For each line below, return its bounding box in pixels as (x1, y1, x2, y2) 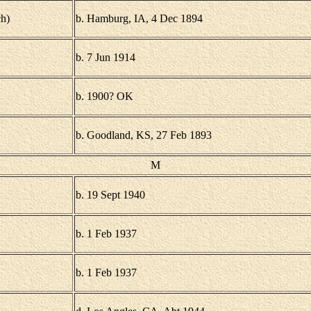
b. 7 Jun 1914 (75, 51, 135, 63)
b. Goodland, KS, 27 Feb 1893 (75, 129, 212, 141)
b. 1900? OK (75, 90, 133, 102)
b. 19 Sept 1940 (75, 189, 145, 201)
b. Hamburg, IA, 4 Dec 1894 (75, 12, 203, 24)
